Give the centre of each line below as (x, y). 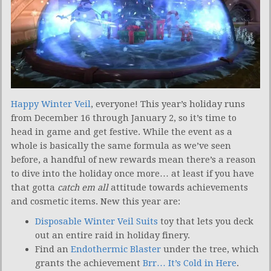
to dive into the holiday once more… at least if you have (132, 173)
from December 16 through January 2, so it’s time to (124, 118)
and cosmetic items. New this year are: (96, 201)
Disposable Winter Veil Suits (96, 221)
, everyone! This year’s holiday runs (168, 104)
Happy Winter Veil (51, 104)
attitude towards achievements (178, 187)
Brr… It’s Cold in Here (190, 263)
